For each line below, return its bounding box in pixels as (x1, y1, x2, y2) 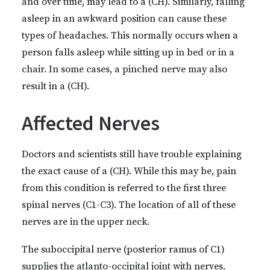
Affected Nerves (22, 110, 160, 136)
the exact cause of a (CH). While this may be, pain (22, 165, 236, 177)
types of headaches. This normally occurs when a (22, 30, 238, 42)
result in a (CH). (22, 80, 89, 92)
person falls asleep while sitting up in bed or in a (22, 46, 234, 58)
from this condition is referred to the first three (22, 182, 226, 194)
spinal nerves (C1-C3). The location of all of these (22, 199, 236, 211)
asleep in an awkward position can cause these (22, 13, 227, 25)
